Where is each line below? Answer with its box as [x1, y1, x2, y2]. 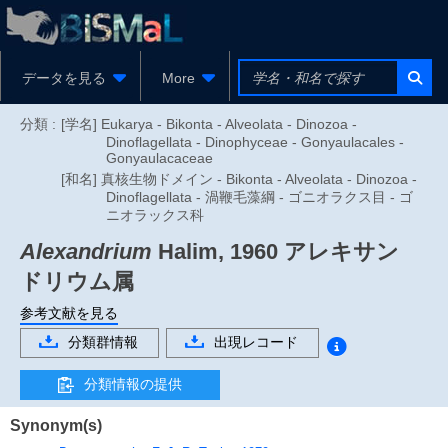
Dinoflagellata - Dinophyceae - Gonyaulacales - [106, 134, 404, 150]
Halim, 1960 [152, 239, 278, 264]
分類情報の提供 [84, 375, 182, 392]
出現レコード [214, 333, 298, 350]
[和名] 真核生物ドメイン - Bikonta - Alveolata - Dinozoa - [61, 171, 417, 187]
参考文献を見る [20, 304, 118, 321]
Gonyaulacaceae [106, 150, 213, 166]
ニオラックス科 [106, 207, 204, 223]
